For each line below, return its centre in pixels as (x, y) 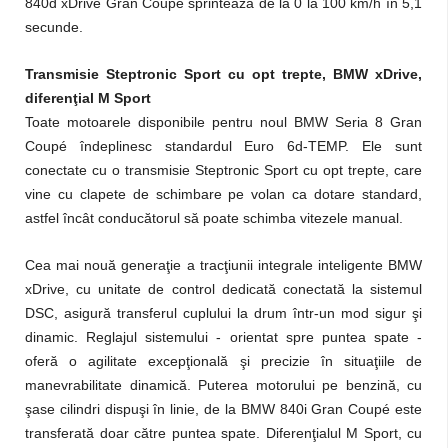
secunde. (54, 27)
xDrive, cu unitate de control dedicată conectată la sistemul (223, 289)
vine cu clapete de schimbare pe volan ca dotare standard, (223, 194)
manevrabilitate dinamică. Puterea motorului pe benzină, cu (223, 385)
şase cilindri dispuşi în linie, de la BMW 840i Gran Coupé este (223, 409)
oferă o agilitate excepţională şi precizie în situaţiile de (223, 361)
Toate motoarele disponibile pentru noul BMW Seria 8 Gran (223, 122)
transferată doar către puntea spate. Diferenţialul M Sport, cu (223, 433)
